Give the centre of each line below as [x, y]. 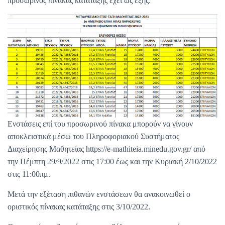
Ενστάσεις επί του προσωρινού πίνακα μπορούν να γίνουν [100, 124]
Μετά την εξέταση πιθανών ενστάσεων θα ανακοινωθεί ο [99, 194]
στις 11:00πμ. [29, 174]
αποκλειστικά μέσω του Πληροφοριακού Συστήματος [93, 136]
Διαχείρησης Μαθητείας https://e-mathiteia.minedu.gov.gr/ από [106, 149]
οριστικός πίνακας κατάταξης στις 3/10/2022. [79, 206]
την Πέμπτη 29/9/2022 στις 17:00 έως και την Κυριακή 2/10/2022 [112, 161]
